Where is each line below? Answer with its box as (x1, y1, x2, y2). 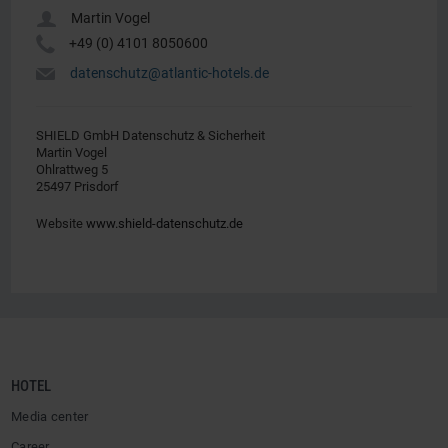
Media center (11, 409, 89, 424)
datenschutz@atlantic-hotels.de (70, 65, 269, 81)
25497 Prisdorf (36, 179, 119, 194)
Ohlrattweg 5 (36, 162, 108, 177)
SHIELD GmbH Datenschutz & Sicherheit (36, 128, 265, 143)
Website (36, 216, 86, 231)
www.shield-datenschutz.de (86, 216, 243, 231)
